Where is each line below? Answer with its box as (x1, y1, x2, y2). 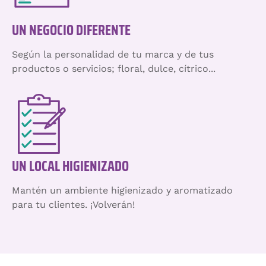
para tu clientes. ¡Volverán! (12, 199, 135, 211)
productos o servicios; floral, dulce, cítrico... (12, 63, 216, 75)
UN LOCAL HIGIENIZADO (12, 155, 129, 178)
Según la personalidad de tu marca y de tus (12, 49, 214, 61)
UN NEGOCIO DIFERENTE (12, 19, 131, 42)
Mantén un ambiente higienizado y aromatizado (12, 185, 233, 197)
